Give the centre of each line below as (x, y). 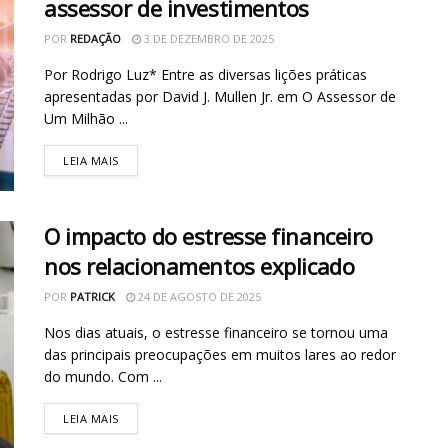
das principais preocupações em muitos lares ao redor (220, 354)
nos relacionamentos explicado (199, 265)
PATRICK (92, 296)
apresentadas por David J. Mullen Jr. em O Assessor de (220, 97)
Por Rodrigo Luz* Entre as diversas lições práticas (205, 75)
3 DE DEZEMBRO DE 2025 (207, 39)
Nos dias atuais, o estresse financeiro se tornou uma (216, 332)
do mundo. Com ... (103, 376)
